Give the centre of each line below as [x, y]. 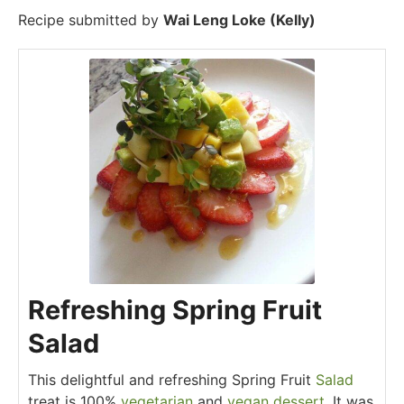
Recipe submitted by [91, 20]
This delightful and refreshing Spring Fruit [172, 380]
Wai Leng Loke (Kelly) [239, 20]
